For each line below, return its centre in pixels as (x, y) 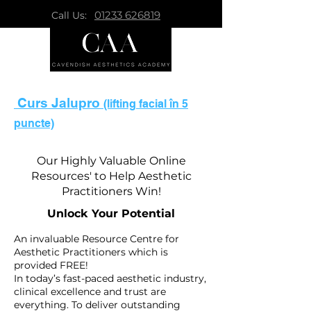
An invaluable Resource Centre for (96, 239)
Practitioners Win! (111, 192)
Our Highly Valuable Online (111, 161)
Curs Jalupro (59, 103)
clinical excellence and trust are (90, 292)
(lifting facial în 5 (146, 104)
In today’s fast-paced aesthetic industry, (110, 279)
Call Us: (69, 15)
